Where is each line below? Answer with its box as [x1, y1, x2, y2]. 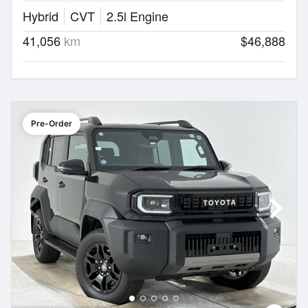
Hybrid [23, 6, 58, 25]
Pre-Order [31, 118, 72, 129]
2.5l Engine [107, 6, 168, 25]
